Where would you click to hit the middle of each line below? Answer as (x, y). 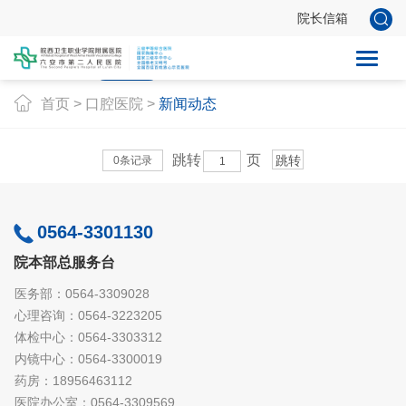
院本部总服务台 (65, 263)
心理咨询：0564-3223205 (88, 316)
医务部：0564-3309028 (82, 294)
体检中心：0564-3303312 (88, 338)
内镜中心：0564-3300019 (88, 359)
